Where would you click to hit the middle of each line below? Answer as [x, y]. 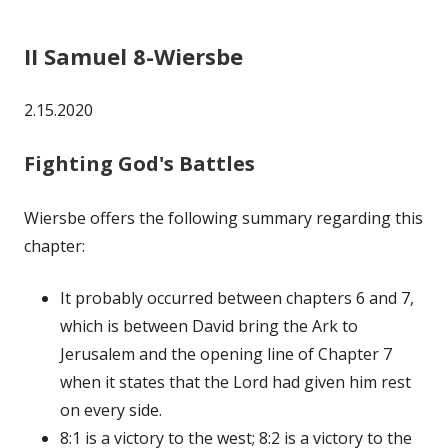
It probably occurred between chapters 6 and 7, [237, 297]
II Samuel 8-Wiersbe [133, 55]
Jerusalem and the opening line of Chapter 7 [226, 353]
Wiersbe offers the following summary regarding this [223, 217]
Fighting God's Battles [139, 163]
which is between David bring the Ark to [209, 325]
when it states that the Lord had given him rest [235, 381]
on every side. [111, 409]
